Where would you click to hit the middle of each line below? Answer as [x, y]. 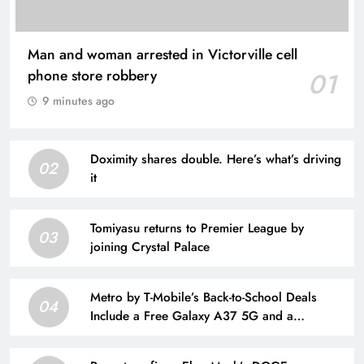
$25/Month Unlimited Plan [163, 335]
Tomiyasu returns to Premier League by [197, 228]
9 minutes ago [78, 101]
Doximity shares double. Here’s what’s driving [216, 159]
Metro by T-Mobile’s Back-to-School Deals [204, 297]
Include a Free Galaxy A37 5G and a [192, 316]
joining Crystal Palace [150, 247]
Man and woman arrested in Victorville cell [162, 54]
